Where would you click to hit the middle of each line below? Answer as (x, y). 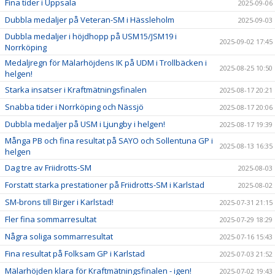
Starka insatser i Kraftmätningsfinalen (76, 89)
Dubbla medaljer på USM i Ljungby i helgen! (85, 124)
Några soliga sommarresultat (59, 236)
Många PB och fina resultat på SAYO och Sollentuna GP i (109, 140)
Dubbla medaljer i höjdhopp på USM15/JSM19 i (91, 36)
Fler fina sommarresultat (51, 219)
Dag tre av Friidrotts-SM (48, 167)
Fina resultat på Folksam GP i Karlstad (75, 253)
